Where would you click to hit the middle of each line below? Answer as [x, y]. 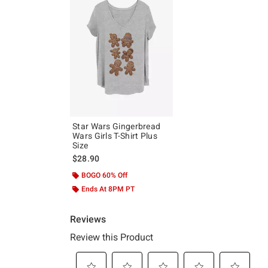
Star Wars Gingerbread [117, 127]
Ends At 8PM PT [108, 189]
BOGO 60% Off [104, 176]
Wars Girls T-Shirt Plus [115, 136]
